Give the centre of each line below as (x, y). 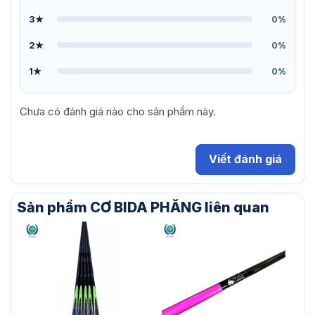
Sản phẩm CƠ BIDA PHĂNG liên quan (143, 207)
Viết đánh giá (245, 159)
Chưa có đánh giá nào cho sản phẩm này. (118, 112)
